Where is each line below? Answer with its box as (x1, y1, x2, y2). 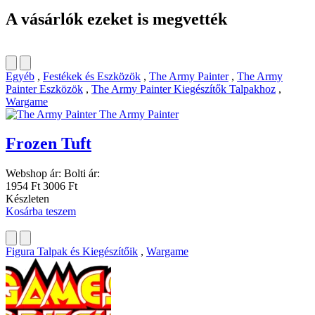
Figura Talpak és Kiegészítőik (6, 245, 138, 258)
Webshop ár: (6, 167, 61, 180)
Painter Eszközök (6, 82, 83, 95)
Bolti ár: (64, 167, 100, 180)
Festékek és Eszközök (43, 70, 141, 82)
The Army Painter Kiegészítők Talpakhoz (91, 82, 276, 95)
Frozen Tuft (6, 134, 91, 153)
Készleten (6, 193, 49, 205)
